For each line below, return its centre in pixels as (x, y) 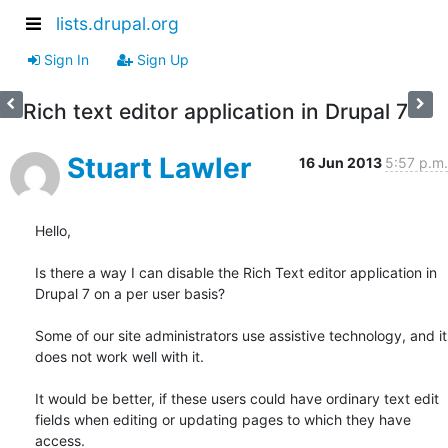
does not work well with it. (119, 356)
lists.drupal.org (117, 24)
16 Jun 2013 (342, 162)
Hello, (53, 230)
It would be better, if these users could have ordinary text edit (237, 398)
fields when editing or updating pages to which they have (223, 419)
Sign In (64, 59)
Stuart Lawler (159, 167)
